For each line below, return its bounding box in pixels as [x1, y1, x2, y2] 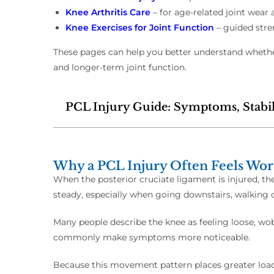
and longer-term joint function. [53, 62, 187, 73]
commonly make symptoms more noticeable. [53, 232, 250, 243]
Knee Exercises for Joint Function [65, 22, 214, 34]
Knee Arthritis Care [65, 7, 150, 18]
